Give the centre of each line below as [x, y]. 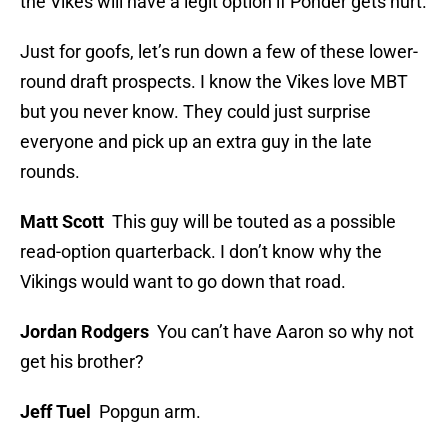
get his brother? [82, 362]
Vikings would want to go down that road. [183, 282]
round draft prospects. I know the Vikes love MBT [214, 82]
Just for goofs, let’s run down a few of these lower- [219, 52]
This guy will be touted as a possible [254, 222]
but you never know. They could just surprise [195, 112]
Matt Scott [66, 222]
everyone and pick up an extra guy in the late [196, 142]
